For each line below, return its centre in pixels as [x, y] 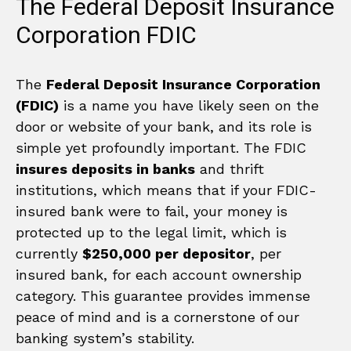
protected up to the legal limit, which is [151, 232]
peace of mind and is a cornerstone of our [157, 317]
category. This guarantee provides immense [163, 295]
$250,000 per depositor [166, 253]
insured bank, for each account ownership [159, 274]
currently [49, 253]
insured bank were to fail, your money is [152, 211]
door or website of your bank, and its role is [164, 126]
